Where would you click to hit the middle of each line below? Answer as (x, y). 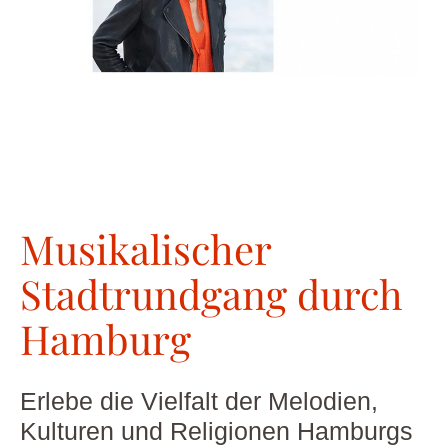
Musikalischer (145, 248)
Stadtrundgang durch (211, 293)
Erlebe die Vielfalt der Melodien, (199, 400)
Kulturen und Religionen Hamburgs (216, 430)
